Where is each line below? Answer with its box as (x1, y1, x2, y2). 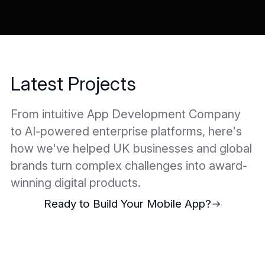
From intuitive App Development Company (11, 107, 241, 122)
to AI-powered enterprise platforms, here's (11, 124, 243, 139)
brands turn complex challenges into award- (11, 159, 248, 173)
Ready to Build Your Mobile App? (44, 197, 212, 211)
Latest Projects (11, 72, 137, 96)
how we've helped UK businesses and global (11, 141, 253, 156)
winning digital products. (11, 176, 141, 190)
